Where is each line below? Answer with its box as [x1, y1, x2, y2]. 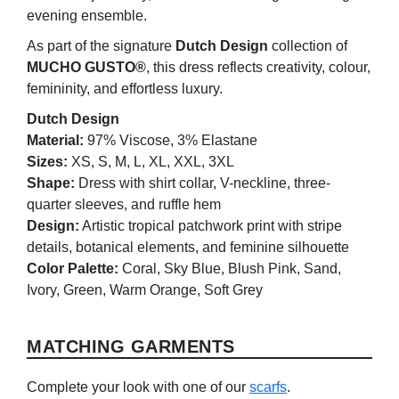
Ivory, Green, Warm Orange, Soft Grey [27, 282, 263, 298]
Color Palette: [27, 261, 118, 277]
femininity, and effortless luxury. [27, 81, 223, 97]
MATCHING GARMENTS [27, 337, 235, 357]
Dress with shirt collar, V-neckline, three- [75, 175, 330, 191]
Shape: [27, 175, 75, 191]
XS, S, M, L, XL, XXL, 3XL [68, 154, 234, 170]
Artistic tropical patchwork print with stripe [79, 218, 342, 234]
